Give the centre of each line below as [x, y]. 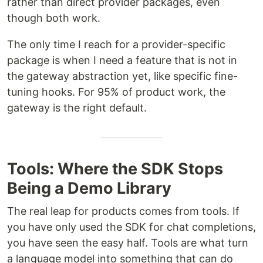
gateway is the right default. [77, 108]
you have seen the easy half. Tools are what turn [128, 243]
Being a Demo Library [89, 188]
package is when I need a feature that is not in [122, 60]
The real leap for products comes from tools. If [123, 211]
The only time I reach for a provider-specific [116, 44]
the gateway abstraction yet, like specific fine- [122, 76]
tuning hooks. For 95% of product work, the [116, 92]
